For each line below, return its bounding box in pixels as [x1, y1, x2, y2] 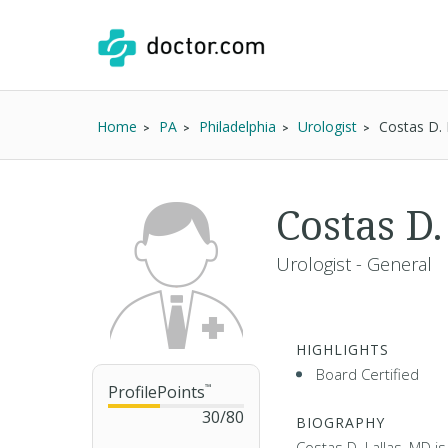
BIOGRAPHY [296, 413, 385, 432]
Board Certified [316, 364, 419, 384]
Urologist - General [276, 252, 432, 276]
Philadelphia [199, 117, 276, 136]
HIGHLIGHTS [296, 340, 389, 359]
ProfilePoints [108, 381, 205, 403]
